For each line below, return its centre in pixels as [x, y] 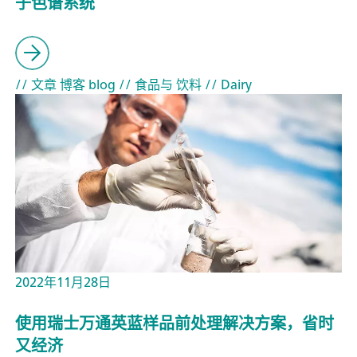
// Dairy [227, 84]
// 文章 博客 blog [65, 84]
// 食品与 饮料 [159, 84]
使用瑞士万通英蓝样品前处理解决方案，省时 [175, 324]
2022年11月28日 [63, 282]
